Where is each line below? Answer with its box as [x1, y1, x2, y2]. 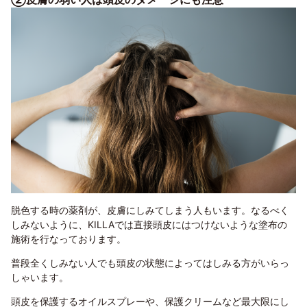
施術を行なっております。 [11, 233, 126, 245]
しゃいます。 [11, 271, 69, 284]
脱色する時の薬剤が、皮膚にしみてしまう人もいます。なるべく [11, 204, 289, 217]
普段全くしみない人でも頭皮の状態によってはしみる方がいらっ [11, 257, 289, 269]
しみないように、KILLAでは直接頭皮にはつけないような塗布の [11, 219, 287, 231]
